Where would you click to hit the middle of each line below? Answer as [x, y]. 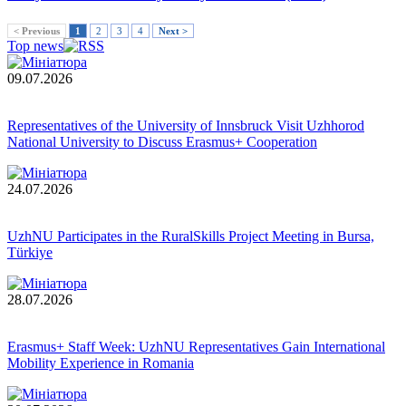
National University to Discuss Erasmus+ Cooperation [162, 142]
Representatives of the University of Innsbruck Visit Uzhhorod [186, 126]
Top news [35, 46]
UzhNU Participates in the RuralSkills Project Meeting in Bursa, [191, 237]
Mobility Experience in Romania [101, 363]
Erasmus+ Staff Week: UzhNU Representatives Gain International [196, 347]
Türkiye [30, 253]
